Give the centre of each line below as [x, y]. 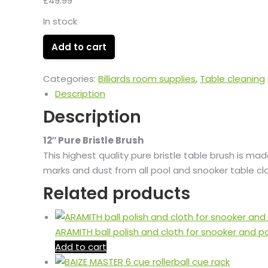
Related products [117, 194]
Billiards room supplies [147, 79]
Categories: [71, 79]
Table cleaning [232, 79]
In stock [60, 21]
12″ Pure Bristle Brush [93, 140]
